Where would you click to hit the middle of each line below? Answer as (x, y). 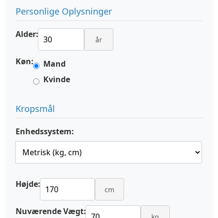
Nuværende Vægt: (51, 211)
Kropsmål (35, 109)
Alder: (27, 34)
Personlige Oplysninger (64, 11)
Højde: (28, 184)
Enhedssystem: (45, 131)
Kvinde (57, 79)
